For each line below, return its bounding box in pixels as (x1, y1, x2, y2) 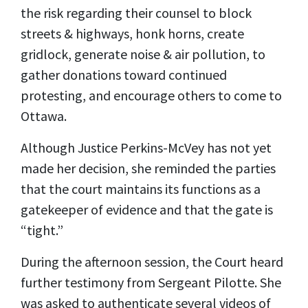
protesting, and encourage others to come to (21, 86, 282, 104)
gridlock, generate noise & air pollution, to (21, 45, 265, 63)
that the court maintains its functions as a (21, 179, 261, 197)
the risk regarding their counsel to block (21, 3, 252, 21)
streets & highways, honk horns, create (21, 24, 244, 42)
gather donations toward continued (21, 65, 227, 83)
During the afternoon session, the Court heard (21, 252, 283, 270)
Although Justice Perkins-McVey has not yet (21, 138, 272, 156)
